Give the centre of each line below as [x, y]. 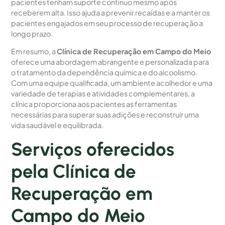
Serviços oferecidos [93, 149]
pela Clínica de [74, 171]
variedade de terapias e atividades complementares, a [103, 94]
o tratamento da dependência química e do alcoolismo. [104, 73]
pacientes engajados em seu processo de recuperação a [107, 23]
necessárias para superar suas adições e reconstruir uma [105, 115]
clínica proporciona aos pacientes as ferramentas [94, 104]
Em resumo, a [34, 51]
